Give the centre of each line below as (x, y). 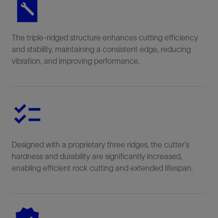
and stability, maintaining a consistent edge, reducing (101, 49)
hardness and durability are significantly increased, (97, 156)
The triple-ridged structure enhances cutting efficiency (105, 38)
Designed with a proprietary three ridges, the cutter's (100, 145)
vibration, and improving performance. (76, 61)
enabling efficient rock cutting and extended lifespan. (102, 168)
